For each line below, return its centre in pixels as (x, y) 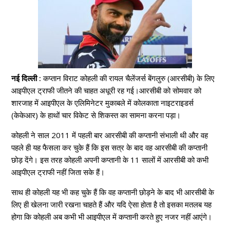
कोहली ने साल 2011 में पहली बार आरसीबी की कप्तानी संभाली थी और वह (110, 135)
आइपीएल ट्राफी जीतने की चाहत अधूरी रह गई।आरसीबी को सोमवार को (107, 91)
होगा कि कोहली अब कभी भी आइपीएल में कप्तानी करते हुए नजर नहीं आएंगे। (112, 217)
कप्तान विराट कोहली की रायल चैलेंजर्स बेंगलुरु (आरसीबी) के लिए (128, 78)
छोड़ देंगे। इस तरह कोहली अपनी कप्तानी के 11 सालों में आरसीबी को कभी (110, 160)
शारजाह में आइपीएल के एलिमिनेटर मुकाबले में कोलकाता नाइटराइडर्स (103, 103)
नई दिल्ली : (26, 78)
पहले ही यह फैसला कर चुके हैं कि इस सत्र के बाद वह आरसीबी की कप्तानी (110, 148)
